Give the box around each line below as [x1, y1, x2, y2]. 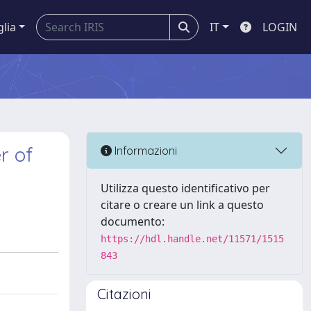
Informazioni [112, 143, 177, 158]
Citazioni [97, 285, 151, 303]
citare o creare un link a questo [101, 197, 264, 212]
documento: [101, 214, 165, 229]
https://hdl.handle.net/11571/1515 [101, 233, 284, 244]
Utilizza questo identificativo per [101, 180, 270, 196]
